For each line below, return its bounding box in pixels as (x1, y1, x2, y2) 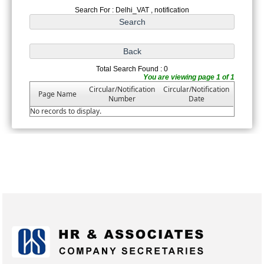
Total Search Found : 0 (96, 65, 168, 74)
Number (108, 94, 136, 104)
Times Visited (212, 189, 262, 198)
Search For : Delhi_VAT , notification (75, 6, 189, 15)
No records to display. (30, 106, 102, 117)
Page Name (38, 89, 77, 100)
